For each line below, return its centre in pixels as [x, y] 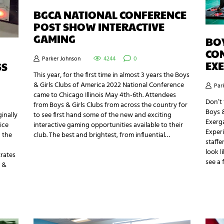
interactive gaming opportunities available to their [108, 125]
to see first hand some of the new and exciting [103, 115]
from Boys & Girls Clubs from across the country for [111, 105]
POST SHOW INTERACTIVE [99, 26]
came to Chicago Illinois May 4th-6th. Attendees [105, 95]
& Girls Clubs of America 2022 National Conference [109, 85]
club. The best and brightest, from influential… [102, 135]
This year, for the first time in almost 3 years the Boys [112, 75]
